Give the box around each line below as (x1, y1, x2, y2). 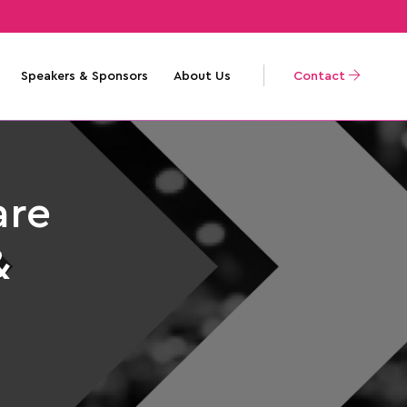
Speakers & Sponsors (20, 70, 148, 83)
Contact (293, 70, 349, 83)
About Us (173, 70, 231, 83)
